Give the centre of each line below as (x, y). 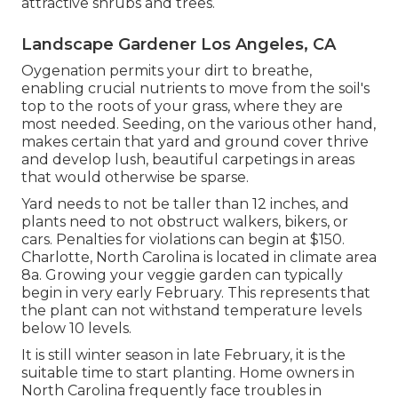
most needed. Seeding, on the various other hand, (199, 124)
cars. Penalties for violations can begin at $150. (183, 240)
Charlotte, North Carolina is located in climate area (199, 258)
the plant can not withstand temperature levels (191, 311)
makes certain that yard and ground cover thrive (195, 142)
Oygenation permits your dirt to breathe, (167, 71)
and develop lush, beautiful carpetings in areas (188, 160)
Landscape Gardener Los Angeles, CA (179, 45)
